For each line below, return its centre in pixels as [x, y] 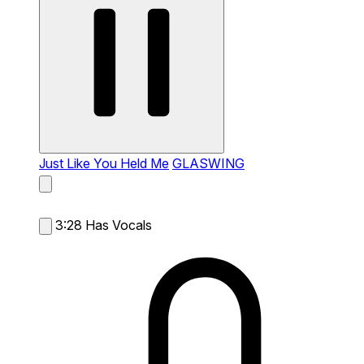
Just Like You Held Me [104, 163]
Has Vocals [119, 225]
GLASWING [208, 163]
